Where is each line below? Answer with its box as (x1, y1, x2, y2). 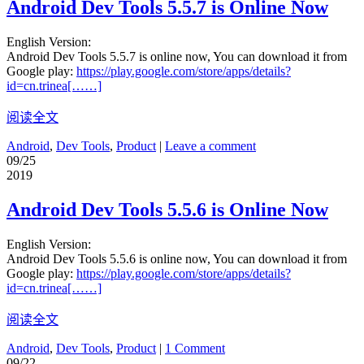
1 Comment (165, 340, 225, 355)
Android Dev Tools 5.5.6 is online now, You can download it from (6, 251, 347, 266)
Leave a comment (165, 139, 256, 154)
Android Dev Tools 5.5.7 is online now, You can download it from (6, 50, 347, 64)
